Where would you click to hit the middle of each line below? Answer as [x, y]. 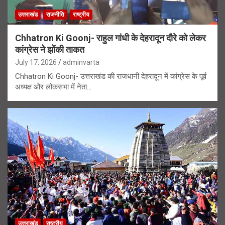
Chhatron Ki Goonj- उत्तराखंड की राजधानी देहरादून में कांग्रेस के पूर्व [111, 76]
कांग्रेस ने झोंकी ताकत [50, 49]
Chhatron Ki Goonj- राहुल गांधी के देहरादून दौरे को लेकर [110, 38]
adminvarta [81, 62]
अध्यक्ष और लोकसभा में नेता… [53, 87]
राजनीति [55, 14]
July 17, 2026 [36, 62]
